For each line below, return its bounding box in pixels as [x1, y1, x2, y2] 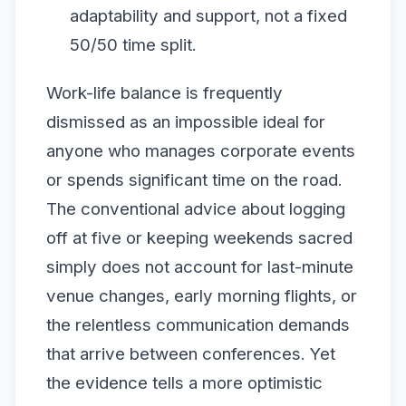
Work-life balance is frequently [46, 82, 283, 103]
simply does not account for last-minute [46, 256, 353, 277]
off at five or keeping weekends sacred [46, 227, 353, 248]
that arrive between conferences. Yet [46, 343, 335, 364]
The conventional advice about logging [46, 198, 345, 219]
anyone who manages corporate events [46, 140, 355, 161]
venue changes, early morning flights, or [46, 285, 357, 306]
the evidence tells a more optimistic [46, 372, 323, 393]
